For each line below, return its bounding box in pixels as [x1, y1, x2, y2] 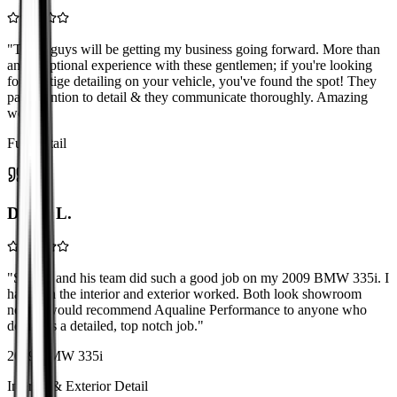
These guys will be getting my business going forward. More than [13, 42, 380, 58]
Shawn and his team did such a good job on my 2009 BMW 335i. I [13, 269, 389, 285]
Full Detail [7, 136, 66, 152]
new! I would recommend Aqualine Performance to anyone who [7, 301, 367, 317]
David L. [7, 203, 72, 222]
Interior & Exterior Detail [7, 378, 148, 393]
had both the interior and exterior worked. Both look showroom [7, 285, 362, 301]
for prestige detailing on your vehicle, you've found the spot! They [7, 74, 377, 90]
